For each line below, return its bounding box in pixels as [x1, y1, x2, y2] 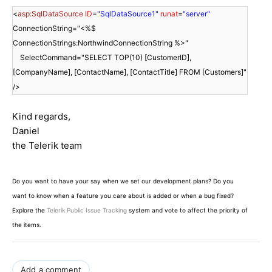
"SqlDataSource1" [97, 8, 158, 18]
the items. [12, 220, 41, 228]
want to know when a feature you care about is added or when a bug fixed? [12, 191, 234, 199]
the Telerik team [12, 139, 82, 151]
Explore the [12, 206, 47, 214]
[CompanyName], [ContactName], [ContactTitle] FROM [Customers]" [13, 67, 246, 76]
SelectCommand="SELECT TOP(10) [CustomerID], [20, 52, 191, 62]
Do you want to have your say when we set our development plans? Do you [12, 177, 234, 185]
